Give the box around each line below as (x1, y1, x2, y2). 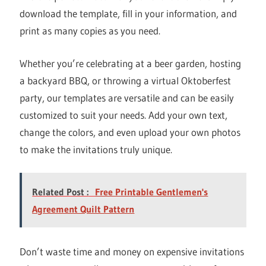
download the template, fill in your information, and (20, 7, 237, 20)
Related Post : (32, 186, 89, 198)
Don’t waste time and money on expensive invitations (20, 245, 245, 258)
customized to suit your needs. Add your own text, (20, 108, 228, 121)
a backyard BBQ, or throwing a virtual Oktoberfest (20, 74, 232, 87)
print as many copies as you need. (20, 24, 161, 37)
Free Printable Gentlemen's (95, 186, 208, 198)
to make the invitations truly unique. (20, 142, 173, 156)
